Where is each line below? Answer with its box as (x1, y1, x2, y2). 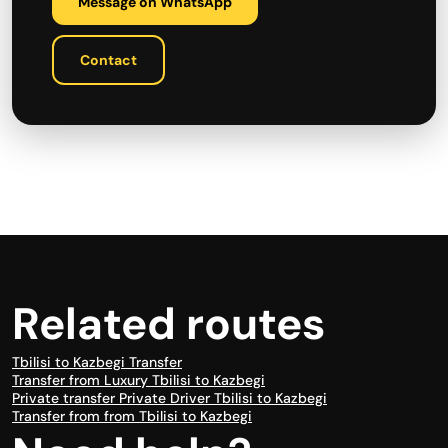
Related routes (12, 295, 325, 353)
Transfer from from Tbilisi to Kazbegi (12, 407, 252, 425)
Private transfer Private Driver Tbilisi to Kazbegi (12, 389, 327, 407)
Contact (80, 51, 137, 69)
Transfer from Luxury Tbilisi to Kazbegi (12, 371, 265, 389)
